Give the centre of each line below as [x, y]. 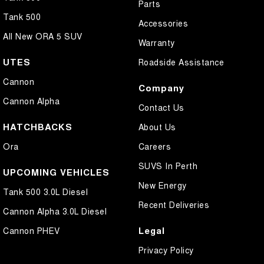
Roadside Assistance [181, 62]
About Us [157, 126]
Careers [154, 146]
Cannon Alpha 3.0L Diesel [55, 211]
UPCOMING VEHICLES [56, 172]
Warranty [156, 42]
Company [161, 88]
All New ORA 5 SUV [43, 36]
